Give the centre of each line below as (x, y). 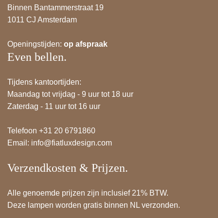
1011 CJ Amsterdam (42, 20)
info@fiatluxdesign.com (72, 143)
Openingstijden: (36, 44)
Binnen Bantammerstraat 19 (55, 8)
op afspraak (86, 44)
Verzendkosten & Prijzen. (68, 168)
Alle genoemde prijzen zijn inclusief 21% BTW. (88, 193)
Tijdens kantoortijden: (44, 82)
